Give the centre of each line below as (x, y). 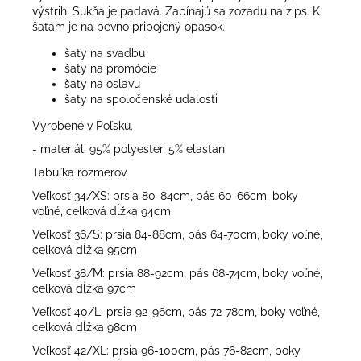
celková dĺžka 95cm (85, 249)
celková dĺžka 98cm (85, 327)
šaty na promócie (110, 68)
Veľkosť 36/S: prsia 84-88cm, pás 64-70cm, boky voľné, (177, 234)
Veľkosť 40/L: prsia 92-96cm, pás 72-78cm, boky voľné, (176, 311)
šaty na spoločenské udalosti (141, 99)
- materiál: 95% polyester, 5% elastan (129, 149)
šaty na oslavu (102, 83)
